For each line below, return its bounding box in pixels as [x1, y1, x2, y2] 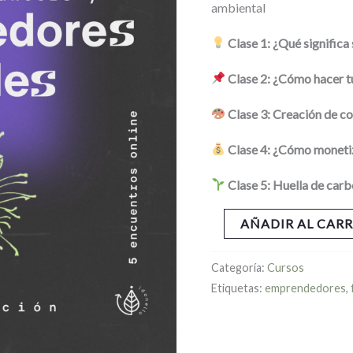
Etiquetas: [211, 281, 266, 295]
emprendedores [265, 281, 347, 295]
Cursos [267, 260, 305, 274]
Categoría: [211, 260, 268, 274]
